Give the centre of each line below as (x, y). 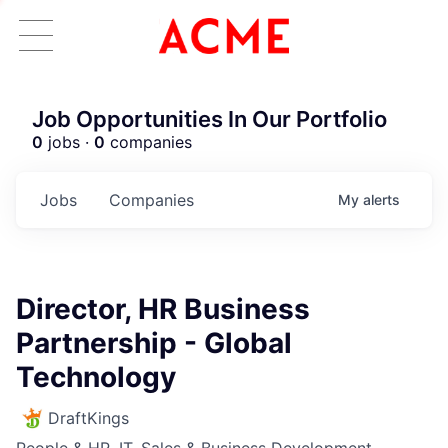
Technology (96, 377)
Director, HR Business (163, 309)
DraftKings (88, 418)
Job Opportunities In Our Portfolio (209, 119)
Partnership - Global (154, 343)
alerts (381, 199)
